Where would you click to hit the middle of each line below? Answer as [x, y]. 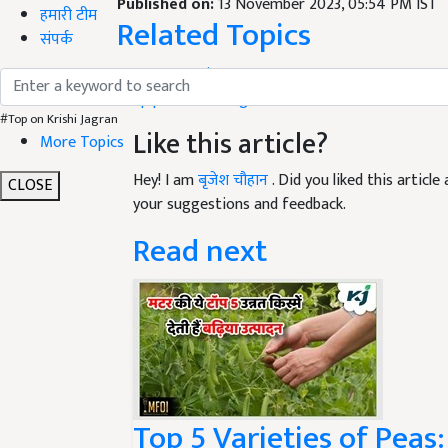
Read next [200, 228]
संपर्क [56, 39]
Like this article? [230, 121]
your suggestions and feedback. [239, 181]
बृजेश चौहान [235, 157]
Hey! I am [165, 157]
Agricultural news [288, 76]
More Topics [82, 142]
